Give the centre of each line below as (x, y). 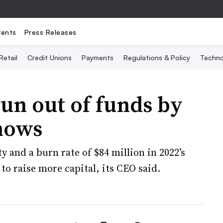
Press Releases (50, 32)
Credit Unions (49, 57)
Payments (97, 57)
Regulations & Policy (157, 57)
